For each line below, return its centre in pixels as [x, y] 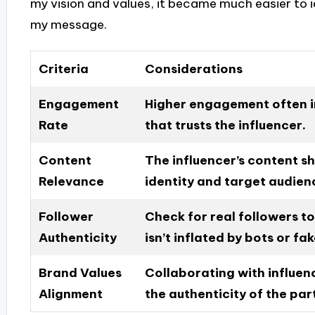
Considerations [193, 69]
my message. [68, 25]
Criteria [63, 69]
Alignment [70, 294]
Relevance [71, 181]
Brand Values [80, 272]
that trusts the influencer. [225, 125]
